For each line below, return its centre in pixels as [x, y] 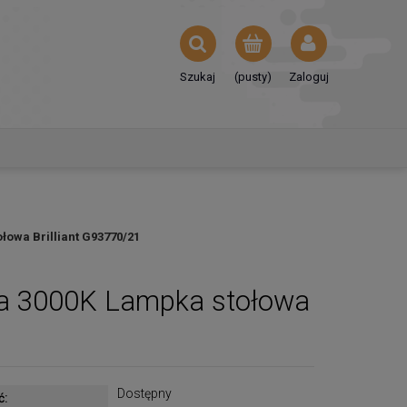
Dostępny [144, 393]
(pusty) [253, 77]
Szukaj [198, 77]
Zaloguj [308, 77]
